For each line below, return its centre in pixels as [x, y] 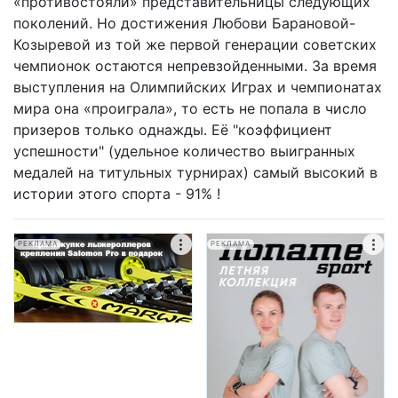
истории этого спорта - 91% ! [117, 194]
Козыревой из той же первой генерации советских [195, 44]
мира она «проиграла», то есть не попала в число [190, 108]
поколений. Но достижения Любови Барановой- [184, 23]
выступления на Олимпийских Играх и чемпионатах [198, 87]
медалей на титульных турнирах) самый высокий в [195, 172]
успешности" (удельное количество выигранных [184, 151]
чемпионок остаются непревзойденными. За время [195, 66]
